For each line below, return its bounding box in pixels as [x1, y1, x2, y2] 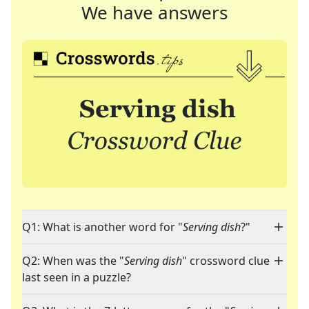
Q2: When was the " [22, 253, 124, 269]
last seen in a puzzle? [22, 270, 131, 286]
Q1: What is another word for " [22, 219, 183, 235]
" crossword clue [182, 253, 270, 269]
